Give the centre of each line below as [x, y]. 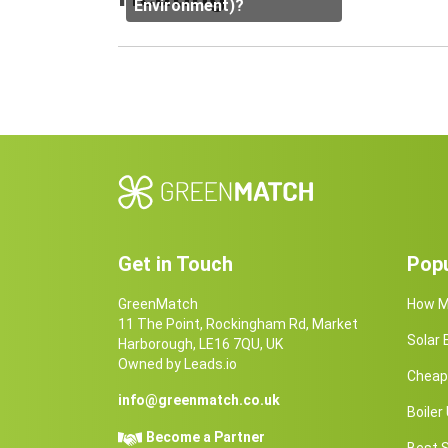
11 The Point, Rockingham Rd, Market [238, 324]
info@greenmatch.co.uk [199, 400]
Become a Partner [205, 437]
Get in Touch [175, 264]
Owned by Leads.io [177, 364]
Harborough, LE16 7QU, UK [200, 344]
